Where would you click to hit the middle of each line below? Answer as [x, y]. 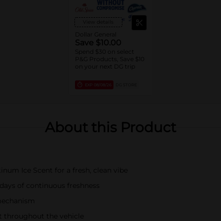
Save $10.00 [98, 43]
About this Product [110, 127]
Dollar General [95, 34]
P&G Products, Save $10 [110, 59]
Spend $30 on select [104, 52]
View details [98, 22]
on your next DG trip [105, 66]
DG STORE [126, 85]
